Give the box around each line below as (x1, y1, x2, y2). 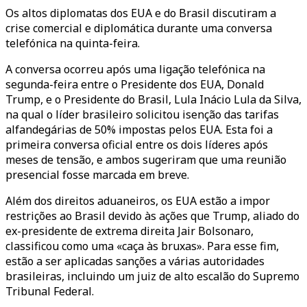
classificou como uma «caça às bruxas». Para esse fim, (5, 238, 279, 254)
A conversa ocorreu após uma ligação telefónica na (5, 62, 265, 77)
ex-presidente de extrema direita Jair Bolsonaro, (5, 223, 254, 238)
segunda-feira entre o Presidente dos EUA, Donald (5, 77, 264, 92)
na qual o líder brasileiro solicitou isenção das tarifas (5, 107, 279, 122)
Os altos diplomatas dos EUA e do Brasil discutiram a (5, 5, 276, 21)
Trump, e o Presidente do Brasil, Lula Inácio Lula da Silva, (5, 92, 302, 107)
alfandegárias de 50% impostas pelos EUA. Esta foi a (5, 122, 273, 137)
